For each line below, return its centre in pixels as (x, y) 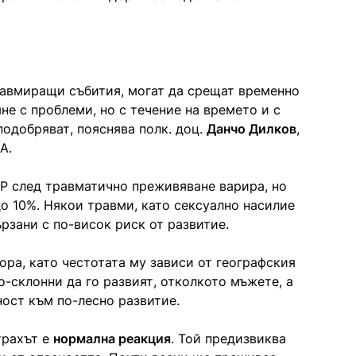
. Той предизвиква (228, 338)
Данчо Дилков (252, 128)
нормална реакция (112, 338)
